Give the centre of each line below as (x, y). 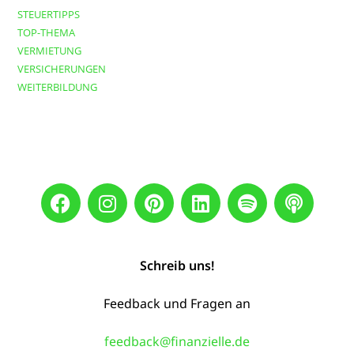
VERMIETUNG (50, 51)
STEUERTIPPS (49, 15)
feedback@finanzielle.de (177, 342)
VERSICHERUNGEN (62, 69)
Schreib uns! (177, 266)
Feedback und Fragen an (177, 304)
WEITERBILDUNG (58, 87)
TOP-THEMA (47, 33)
